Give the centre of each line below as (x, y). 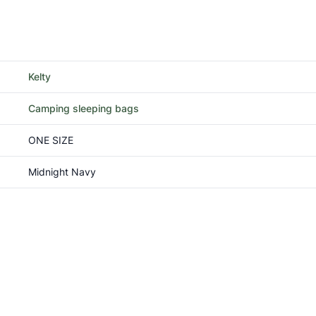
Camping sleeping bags (84, 108)
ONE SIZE (51, 140)
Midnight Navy (62, 171)
